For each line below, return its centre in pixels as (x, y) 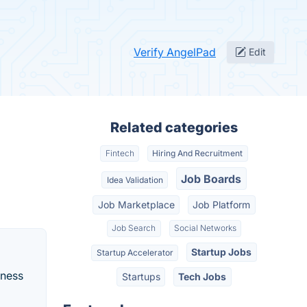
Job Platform (222, 204)
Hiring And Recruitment (198, 153)
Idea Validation (135, 180)
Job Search (134, 228)
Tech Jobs (202, 277)
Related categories (174, 127)
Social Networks (205, 228)
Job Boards (211, 179)
